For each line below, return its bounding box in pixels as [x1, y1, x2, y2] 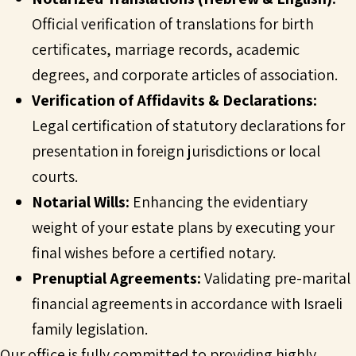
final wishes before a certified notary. [32, 242, 276, 264]
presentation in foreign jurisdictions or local [32, 141, 320, 162]
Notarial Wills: [32, 192, 130, 213]
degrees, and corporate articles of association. [32, 64, 338, 86]
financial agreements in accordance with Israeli [32, 293, 342, 315]
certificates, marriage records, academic [32, 39, 300, 60]
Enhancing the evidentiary [130, 192, 308, 213]
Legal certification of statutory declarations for [32, 115, 345, 137]
